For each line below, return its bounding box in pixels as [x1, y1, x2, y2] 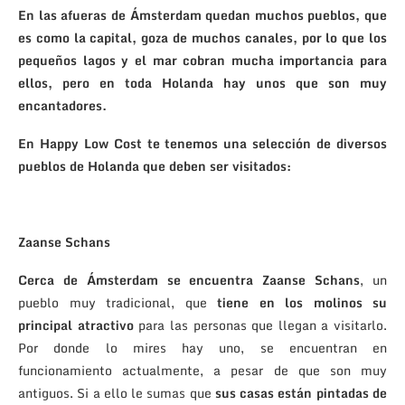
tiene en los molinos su [217, 291, 387, 313]
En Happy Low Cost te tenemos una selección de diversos [18, 132, 387, 154]
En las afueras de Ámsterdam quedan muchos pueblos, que [18, 4, 387, 25]
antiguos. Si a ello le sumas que [18, 381, 215, 403]
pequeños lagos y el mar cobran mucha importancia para [18, 49, 387, 71]
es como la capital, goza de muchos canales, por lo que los [18, 26, 387, 48]
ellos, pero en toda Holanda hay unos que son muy [18, 71, 387, 93]
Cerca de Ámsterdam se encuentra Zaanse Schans [18, 268, 361, 290]
